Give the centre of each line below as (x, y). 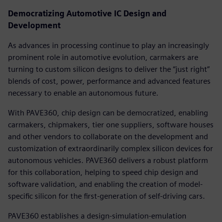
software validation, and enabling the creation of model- (105, 184)
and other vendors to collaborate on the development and (108, 136)
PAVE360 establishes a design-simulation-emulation (97, 216)
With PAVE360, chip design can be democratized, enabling (108, 112)
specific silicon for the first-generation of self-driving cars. (107, 196)
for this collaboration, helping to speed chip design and (103, 172)
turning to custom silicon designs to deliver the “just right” (109, 69)
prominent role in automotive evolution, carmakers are (103, 57)
